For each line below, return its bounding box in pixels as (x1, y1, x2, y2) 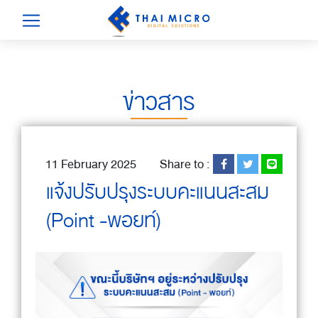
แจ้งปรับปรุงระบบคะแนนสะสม (46, 177, 269, 208)
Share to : (160, 155, 213, 174)
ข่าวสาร (123, 84, 195, 121)
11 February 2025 (45, 155, 136, 174)
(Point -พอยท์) (46, 205, 161, 236)
